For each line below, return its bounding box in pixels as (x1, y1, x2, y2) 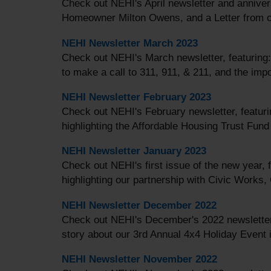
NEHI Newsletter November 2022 (62, 252, 217, 265)
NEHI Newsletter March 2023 (62, 36, 198, 49)
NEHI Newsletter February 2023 (62, 90, 211, 103)
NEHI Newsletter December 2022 (62, 198, 217, 211)
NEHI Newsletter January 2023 (62, 145, 206, 157)
